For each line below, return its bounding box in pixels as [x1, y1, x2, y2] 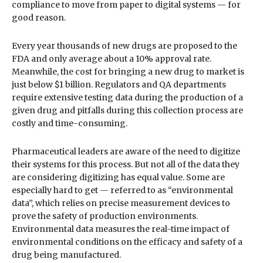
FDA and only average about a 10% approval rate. [12, 53, 211, 64]
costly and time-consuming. [12, 117, 127, 129]
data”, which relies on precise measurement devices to [12, 197, 230, 208]
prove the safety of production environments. [12, 210, 198, 221]
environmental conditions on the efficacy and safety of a [12, 236, 242, 247]
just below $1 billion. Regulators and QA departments [12, 79, 226, 90]
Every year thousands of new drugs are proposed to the [12, 40, 237, 51]
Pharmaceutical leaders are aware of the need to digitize [12, 146, 240, 157]
